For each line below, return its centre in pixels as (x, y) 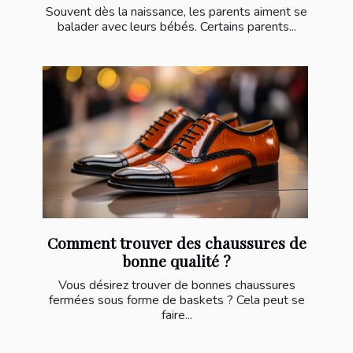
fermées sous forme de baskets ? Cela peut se (176, 300)
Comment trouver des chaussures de (176, 242)
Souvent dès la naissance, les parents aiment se (176, 12)
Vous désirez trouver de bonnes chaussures (176, 285)
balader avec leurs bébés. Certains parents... (176, 27)
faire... (176, 315)
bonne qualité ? (176, 260)
